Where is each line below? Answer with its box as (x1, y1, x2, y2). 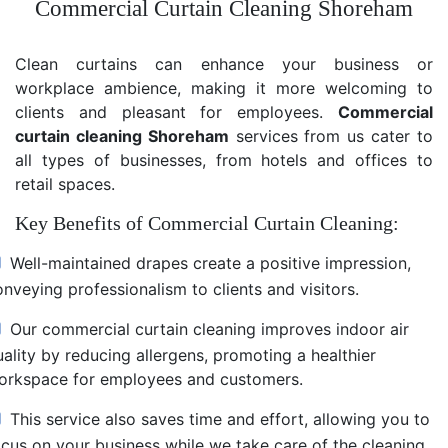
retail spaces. (15, 173, 115, 194)
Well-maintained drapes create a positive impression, (10, 252, 411, 273)
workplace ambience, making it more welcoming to (15, 77, 433, 98)
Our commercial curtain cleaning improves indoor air (10, 318, 409, 339)
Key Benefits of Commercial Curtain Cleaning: (15, 211, 399, 234)
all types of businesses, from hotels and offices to (15, 149, 433, 170)
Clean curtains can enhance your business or (15, 53, 433, 74)
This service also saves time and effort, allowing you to (10, 408, 430, 429)
